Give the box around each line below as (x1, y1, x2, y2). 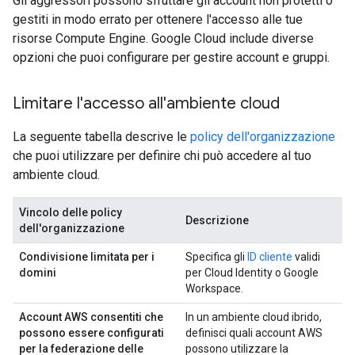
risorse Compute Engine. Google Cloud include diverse (13, 31, 314, 46)
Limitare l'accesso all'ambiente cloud (13, 94, 280, 113)
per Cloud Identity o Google (185, 266, 319, 279)
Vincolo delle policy (19, 206, 122, 219)
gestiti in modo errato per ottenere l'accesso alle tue (13, 12, 303, 27)
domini (19, 266, 56, 279)
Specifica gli (185, 250, 247, 263)
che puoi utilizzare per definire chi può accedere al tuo (13, 148, 311, 163)
